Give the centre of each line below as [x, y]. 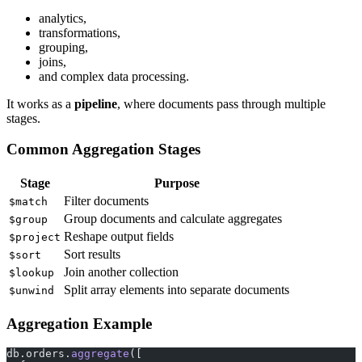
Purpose [177, 183]
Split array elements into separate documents [177, 289]
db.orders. [39, 354]
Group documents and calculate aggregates [173, 218]
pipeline [96, 103]
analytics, [63, 18]
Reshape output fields [119, 236]
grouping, [63, 47]
